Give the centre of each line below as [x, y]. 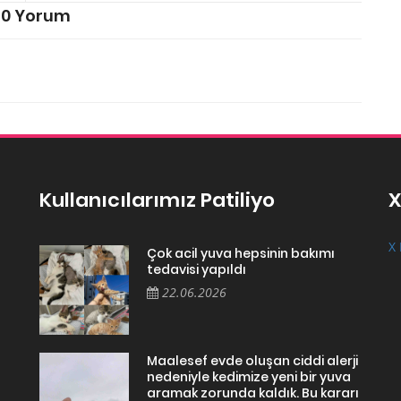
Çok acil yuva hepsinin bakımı [241, 253]
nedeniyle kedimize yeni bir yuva [249, 376]
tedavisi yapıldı [196, 269]
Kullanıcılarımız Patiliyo [157, 200]
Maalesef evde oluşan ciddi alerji [252, 360]
